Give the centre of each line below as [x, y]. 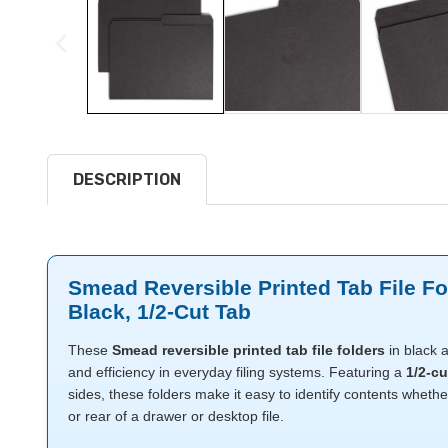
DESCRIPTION [127, 179]
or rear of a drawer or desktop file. [176, 415]
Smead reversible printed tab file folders [248, 349]
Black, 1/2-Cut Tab [159, 311]
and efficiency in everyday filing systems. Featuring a [237, 371]
